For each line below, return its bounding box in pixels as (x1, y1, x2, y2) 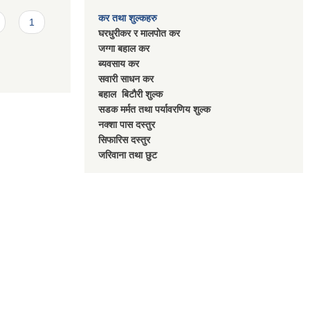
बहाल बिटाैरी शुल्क (98, 88, 163, 100)
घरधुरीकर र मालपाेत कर (98, 27, 180, 39)
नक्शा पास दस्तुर (98, 118, 155, 130)
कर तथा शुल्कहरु (98, 12, 157, 24)
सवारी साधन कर (98, 73, 154, 84)
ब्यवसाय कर (98, 57, 139, 69)
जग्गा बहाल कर (98, 42, 149, 54)
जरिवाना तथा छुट (98, 149, 157, 161)
